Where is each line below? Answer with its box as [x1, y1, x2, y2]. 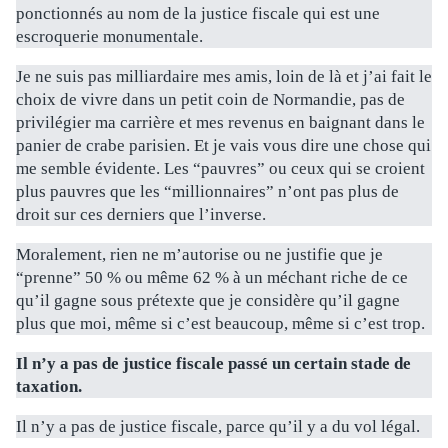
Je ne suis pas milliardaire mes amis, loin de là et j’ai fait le [16, 67, 432, 87]
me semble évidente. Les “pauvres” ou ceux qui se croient [16, 159, 425, 179]
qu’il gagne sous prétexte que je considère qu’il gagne [16, 291, 400, 311]
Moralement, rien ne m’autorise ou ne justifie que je [16, 245, 383, 265]
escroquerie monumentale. [16, 27, 203, 47]
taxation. [16, 377, 82, 397]
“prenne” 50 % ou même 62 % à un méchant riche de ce [16, 268, 408, 288]
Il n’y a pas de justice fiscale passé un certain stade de [16, 354, 411, 374]
